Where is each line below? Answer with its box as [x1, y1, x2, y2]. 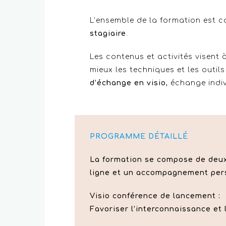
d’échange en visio [90, 79, 166, 87]
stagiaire [90, 29, 126, 37]
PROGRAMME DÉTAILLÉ [90, 132, 188, 140]
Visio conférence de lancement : [90, 192, 220, 200]
